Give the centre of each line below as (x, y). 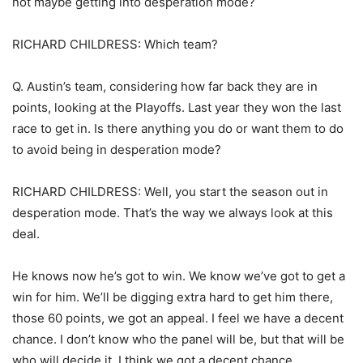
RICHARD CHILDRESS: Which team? (115, 45)
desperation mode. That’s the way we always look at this (173, 213)
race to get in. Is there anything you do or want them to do (178, 129)
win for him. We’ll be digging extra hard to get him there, (173, 297)
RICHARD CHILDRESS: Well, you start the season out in (170, 192)
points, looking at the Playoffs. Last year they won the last (177, 108)
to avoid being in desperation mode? (117, 150)
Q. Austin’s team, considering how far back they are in (165, 87)
